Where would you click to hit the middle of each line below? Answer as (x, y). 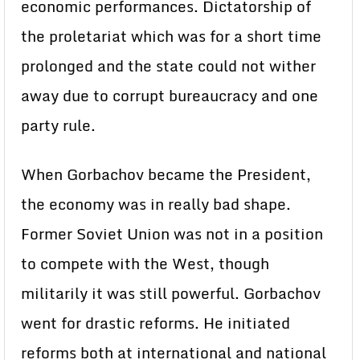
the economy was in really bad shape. (156, 204)
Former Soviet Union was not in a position (172, 234)
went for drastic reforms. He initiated (155, 323)
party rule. (58, 125)
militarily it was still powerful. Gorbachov (171, 293)
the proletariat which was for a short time (171, 36)
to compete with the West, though (145, 264)
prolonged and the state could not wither (168, 66)
